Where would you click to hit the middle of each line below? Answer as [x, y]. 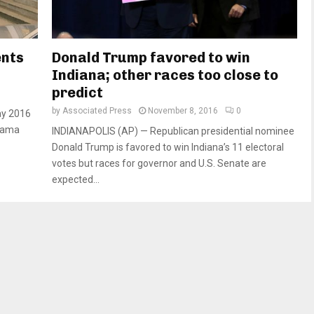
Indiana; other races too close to [165, 75]
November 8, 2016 [183, 111]
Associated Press [97, 111]
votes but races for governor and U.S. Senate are [159, 164]
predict [77, 93]
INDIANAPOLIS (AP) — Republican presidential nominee [173, 131]
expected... [76, 180]
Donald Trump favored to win [151, 58]
